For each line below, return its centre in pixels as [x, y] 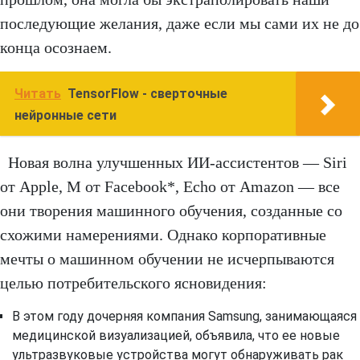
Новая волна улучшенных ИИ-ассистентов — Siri [178, 162]
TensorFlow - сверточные [147, 93]
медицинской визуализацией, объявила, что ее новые [176, 335]
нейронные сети [65, 115]
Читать [38, 93]
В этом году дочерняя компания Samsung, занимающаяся [184, 316]
